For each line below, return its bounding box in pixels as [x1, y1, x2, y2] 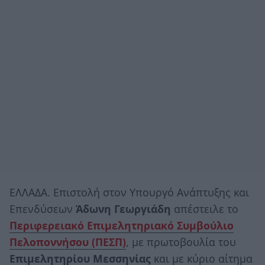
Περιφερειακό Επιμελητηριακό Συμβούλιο [9, 218, 234, 232]
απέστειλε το [174, 201, 238, 216]
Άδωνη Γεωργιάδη [76, 201, 174, 216]
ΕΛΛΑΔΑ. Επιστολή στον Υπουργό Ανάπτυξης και [9, 185, 249, 199]
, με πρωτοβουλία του [126, 234, 236, 249]
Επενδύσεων [9, 201, 76, 216]
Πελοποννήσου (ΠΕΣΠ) [9, 234, 126, 249]
